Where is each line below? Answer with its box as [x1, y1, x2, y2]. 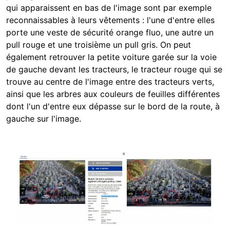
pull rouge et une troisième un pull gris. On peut [6, 39, 191, 50]
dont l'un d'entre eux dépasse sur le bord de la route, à [6, 101, 220, 111]
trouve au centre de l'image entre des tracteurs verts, [6, 76, 214, 87]
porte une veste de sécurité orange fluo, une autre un [6, 27, 214, 37]
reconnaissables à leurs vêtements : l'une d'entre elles [6, 14, 215, 25]
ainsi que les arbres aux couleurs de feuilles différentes [6, 88, 220, 99]
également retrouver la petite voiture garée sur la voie [6, 51, 217, 62]
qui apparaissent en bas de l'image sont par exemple [6, 2, 212, 13]
